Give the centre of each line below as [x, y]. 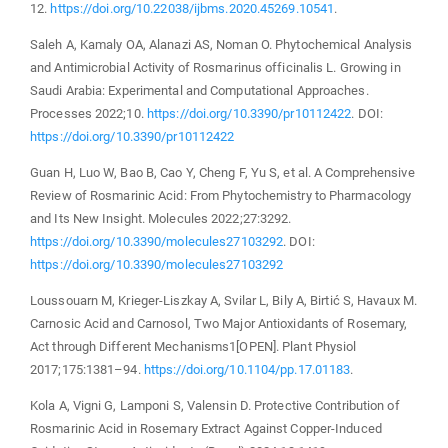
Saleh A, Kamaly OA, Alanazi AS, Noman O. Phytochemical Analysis [221, 44]
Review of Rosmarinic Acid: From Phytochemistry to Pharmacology [221, 195]
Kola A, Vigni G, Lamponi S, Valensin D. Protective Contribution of [215, 405]
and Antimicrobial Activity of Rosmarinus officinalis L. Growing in [215, 67]
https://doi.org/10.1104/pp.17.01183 [247, 369]
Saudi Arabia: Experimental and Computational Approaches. [199, 90]
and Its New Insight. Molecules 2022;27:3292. [161, 218]
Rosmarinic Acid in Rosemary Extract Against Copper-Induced [206, 428]
